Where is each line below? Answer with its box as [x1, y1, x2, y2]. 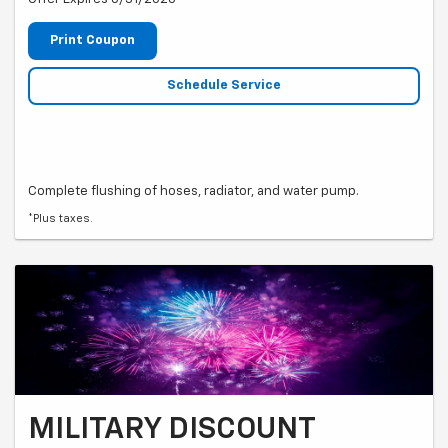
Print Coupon [50, 34, 135, 48]
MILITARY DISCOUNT [28, 415, 316, 446]
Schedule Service [167, 78, 281, 92]
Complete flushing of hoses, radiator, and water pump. [28, 184, 359, 198]
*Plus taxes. [28, 212, 93, 224]
